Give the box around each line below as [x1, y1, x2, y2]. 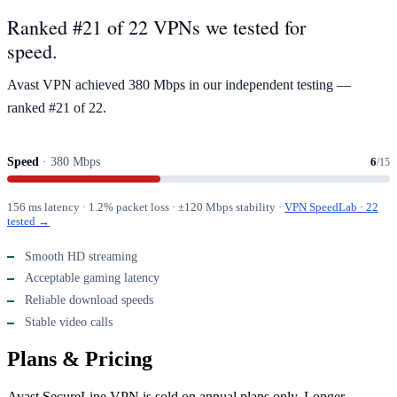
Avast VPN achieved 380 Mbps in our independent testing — [7, 77, 351, 93]
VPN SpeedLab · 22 [284, 199, 378, 214]
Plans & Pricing [7, 346, 152, 370]
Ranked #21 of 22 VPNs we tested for [7, 14, 306, 41]
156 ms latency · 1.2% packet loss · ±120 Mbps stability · [7, 199, 284, 214]
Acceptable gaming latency [25, 271, 160, 285]
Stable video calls [25, 315, 113, 329]
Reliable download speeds [25, 293, 153, 307]
